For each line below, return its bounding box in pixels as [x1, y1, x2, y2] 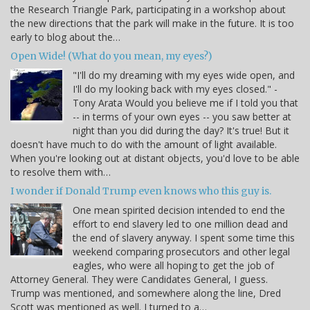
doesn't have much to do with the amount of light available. [10, 137, 277, 151]
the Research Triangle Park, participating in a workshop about [10, 2, 286, 16]
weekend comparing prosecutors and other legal [73, 244, 290, 258]
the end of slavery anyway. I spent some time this [73, 230, 295, 244]
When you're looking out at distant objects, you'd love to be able [10, 151, 300, 165]
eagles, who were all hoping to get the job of [73, 258, 274, 272]
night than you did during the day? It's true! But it [73, 123, 289, 137]
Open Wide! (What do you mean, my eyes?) [10, 49, 212, 62]
